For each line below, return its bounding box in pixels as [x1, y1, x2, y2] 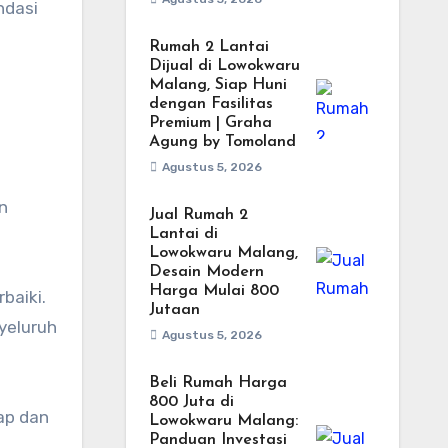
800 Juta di [148, 394, 234, 410]
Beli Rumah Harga [148, 375, 287, 391]
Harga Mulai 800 [148, 283, 279, 299]
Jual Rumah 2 [148, 207, 248, 223]
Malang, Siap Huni [148, 77, 287, 93]
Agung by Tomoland [148, 134, 296, 150]
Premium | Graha [148, 115, 272, 131]
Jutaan [148, 302, 200, 318]
